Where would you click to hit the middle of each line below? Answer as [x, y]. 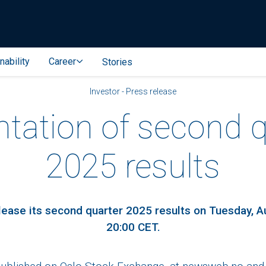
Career [62, 61]
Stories [117, 62]
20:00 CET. [133, 227]
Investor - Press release [133, 91]
